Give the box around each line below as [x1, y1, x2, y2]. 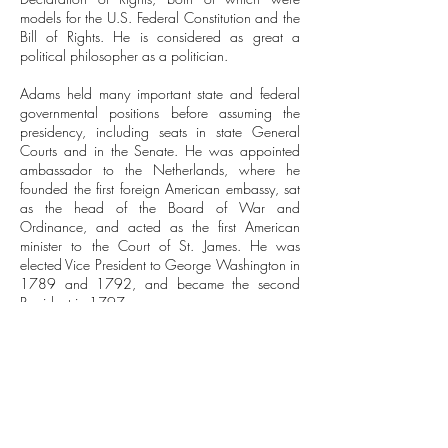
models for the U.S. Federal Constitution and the [20, 8, 300, 27]
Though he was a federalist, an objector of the [20, 331, 300, 350]
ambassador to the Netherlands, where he [20, 160, 300, 179]
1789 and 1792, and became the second [20, 274, 300, 293]
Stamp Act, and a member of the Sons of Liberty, [20, 350, 300, 369]
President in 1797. [20, 293, 129, 312]
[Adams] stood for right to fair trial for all [20, 369, 300, 388]
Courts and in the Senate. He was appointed [20, 141, 300, 160]
